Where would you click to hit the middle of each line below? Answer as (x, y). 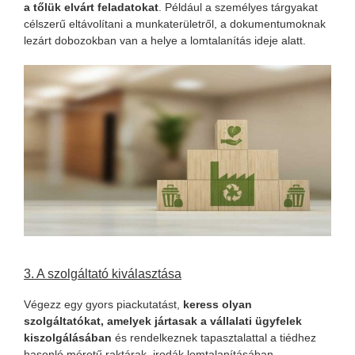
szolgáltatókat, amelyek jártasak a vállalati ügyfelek (162, 321)
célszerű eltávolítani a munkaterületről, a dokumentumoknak (174, 23)
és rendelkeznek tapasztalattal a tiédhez (215, 337)
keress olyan (217, 304)
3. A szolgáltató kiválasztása (102, 273)
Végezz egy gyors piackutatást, (103, 304)
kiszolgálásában (69, 337)
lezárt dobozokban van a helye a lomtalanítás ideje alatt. (164, 40)
